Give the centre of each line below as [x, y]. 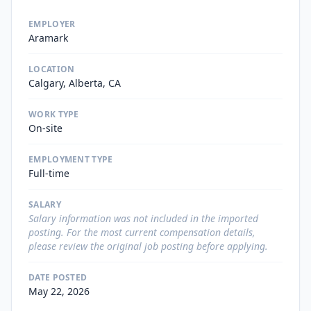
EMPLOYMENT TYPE [71, 159]
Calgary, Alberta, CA [75, 83]
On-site [45, 128]
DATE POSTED [58, 277]
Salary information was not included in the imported [143, 218]
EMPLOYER [52, 24]
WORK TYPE [54, 114]
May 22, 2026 [59, 291]
